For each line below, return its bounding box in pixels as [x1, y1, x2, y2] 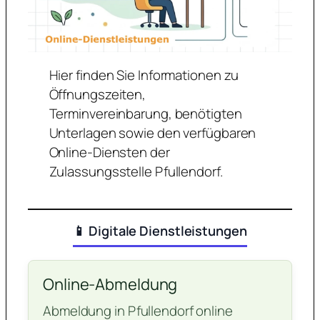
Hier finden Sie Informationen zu [49, 65, 239, 84]
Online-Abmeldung [43, 274, 178, 296]
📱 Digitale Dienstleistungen [73, 222, 247, 240]
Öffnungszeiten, [49, 84, 146, 104]
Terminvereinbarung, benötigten [49, 104, 242, 123]
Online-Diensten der [49, 142, 170, 161]
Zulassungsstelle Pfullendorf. [49, 161, 223, 181]
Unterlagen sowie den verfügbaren [49, 123, 256, 142]
